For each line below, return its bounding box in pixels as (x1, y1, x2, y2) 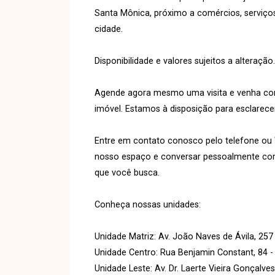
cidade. (95, 23, 123, 34)
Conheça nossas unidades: (95, 199, 201, 210)
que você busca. (95, 167, 160, 178)
